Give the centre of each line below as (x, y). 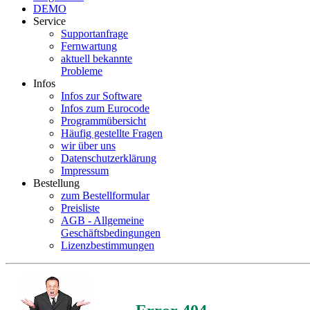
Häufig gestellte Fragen (112, 133)
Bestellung (56, 183)
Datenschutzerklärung (109, 158)
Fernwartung (89, 46)
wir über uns (88, 146)
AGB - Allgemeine (102, 220)
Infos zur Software (101, 96)
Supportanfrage (94, 34)
